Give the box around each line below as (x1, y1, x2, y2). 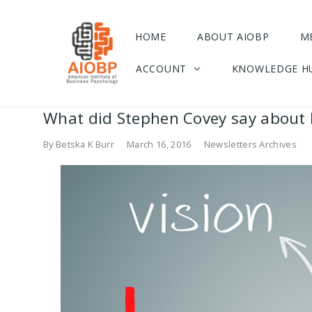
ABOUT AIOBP (196, 30, 270, 43)
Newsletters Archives (203, 138, 297, 151)
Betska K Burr (55, 138, 114, 151)
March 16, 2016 (127, 138, 192, 151)
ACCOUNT (136, 62, 187, 75)
